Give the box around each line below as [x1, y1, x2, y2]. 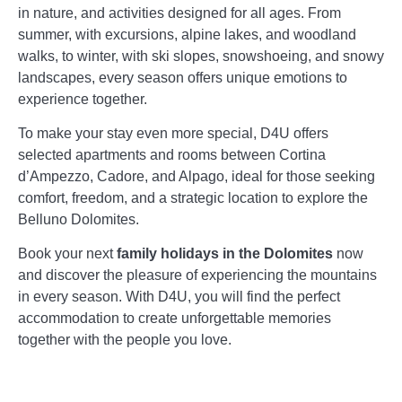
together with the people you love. [18, 332, 232, 348]
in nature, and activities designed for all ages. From [18, 4, 341, 21]
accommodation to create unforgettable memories [18, 310, 331, 327]
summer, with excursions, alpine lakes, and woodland [18, 26, 356, 42]
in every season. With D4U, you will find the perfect [18, 289, 340, 305]
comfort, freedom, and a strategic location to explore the [18, 189, 368, 205]
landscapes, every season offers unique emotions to [18, 69, 347, 85]
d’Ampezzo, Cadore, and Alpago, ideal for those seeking [18, 168, 375, 184]
